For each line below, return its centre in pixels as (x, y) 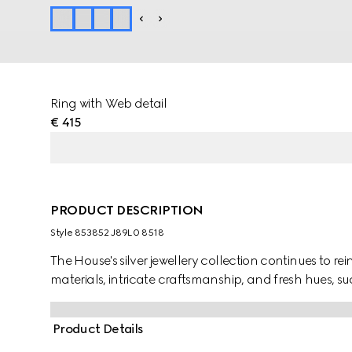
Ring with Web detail (109, 103)
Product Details (98, 329)
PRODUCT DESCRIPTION (127, 210)
